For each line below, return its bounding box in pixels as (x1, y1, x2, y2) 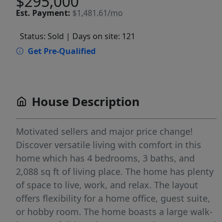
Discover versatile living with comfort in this (16, 139, 201, 151)
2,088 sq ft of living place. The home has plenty (16, 166, 214, 177)
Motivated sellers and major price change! (16, 125, 193, 137)
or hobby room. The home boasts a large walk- (16, 206, 213, 218)
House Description (32, 93, 140, 110)
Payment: (32, 7, 70, 18)
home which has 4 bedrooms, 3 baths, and (16, 152, 195, 164)
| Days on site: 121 (66, 31, 135, 42)
